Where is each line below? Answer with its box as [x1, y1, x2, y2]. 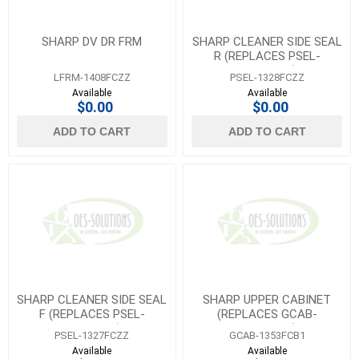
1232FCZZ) [237, 63, 296, 79]
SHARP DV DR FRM [42, 34, 143, 50]
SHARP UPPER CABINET [203, 292, 332, 308]
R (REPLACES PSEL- [213, 49, 321, 64]
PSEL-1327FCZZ [54, 329, 130, 342]
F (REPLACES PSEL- [38, 307, 145, 322]
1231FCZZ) [63, 321, 122, 337]
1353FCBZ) [237, 321, 296, 337]
